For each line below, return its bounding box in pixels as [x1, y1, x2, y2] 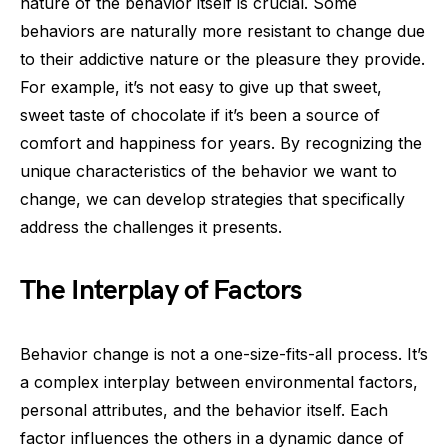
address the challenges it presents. [20, 217, 282, 237]
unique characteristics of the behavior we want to [20, 161, 397, 181]
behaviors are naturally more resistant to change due [20, 21, 425, 41]
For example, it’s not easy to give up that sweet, [20, 77, 382, 97]
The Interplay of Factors [20, 274, 302, 307]
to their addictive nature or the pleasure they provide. [20, 49, 425, 69]
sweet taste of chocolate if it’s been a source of [20, 105, 380, 125]
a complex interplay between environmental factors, [20, 372, 418, 392]
